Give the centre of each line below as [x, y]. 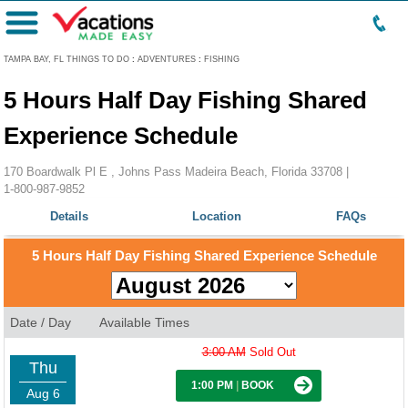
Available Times [144, 322]
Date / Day [41, 322]
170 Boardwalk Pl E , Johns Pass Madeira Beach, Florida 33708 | [176, 172]
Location [216, 216]
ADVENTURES [167, 59]
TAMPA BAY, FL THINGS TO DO [66, 59]
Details [69, 216]
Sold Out [270, 352]
